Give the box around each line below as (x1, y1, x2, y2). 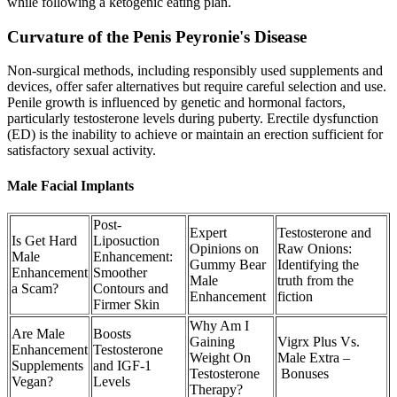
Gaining (190, 333, 235, 349)
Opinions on (190, 240, 259, 256)
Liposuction (93, 232, 160, 248)
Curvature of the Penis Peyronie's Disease (7, 27, 307, 46)
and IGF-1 (93, 357, 152, 373)
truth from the (277, 272, 354, 288)
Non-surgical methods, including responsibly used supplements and (7, 63, 383, 79)
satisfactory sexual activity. (7, 143, 156, 159)
